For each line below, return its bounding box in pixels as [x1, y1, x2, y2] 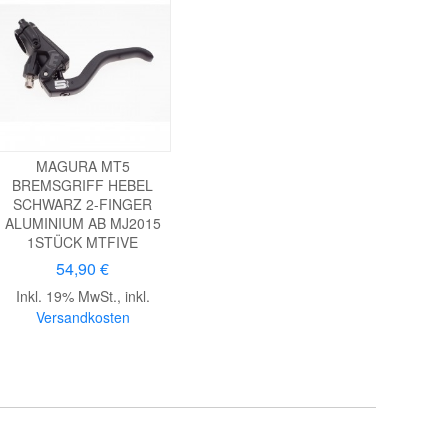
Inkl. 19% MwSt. [15, 285, 117, 306]
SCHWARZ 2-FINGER [13, 193, 153, 214]
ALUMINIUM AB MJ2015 [4, 212, 161, 233]
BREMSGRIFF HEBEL [12, 174, 154, 195]
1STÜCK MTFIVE [27, 231, 139, 252]
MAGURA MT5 [35, 155, 130, 176]
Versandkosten [35, 306, 130, 327]
